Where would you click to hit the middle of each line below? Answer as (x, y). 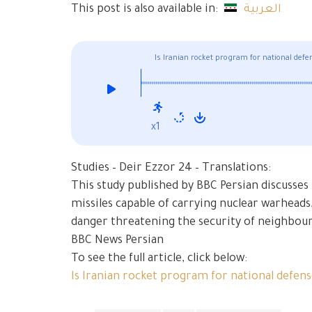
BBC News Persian (117, 241)
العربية (263, 10)
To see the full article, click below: (159, 259)
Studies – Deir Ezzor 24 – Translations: (171, 168)
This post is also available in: (146, 10)
